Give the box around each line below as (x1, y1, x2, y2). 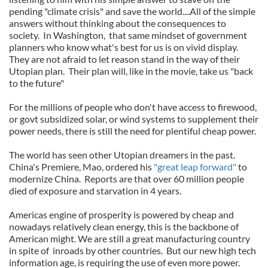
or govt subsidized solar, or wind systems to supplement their (9, 113, 258, 124)
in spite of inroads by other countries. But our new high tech (9, 245, 256, 256)
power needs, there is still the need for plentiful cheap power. (9, 125, 256, 136)
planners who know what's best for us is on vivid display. (9, 41, 238, 53)
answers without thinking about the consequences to (9, 17, 226, 29)
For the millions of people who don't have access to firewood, (9, 101, 257, 112)
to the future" (9, 77, 64, 89)
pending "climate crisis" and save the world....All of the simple (9, 5, 255, 17)
